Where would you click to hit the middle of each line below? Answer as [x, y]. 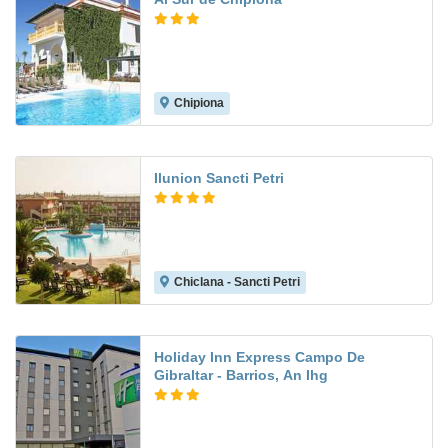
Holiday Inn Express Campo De [259, 357]
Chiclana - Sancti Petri [237, 282]
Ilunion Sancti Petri [219, 178]
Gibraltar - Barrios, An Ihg [241, 375]
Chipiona [199, 103]
